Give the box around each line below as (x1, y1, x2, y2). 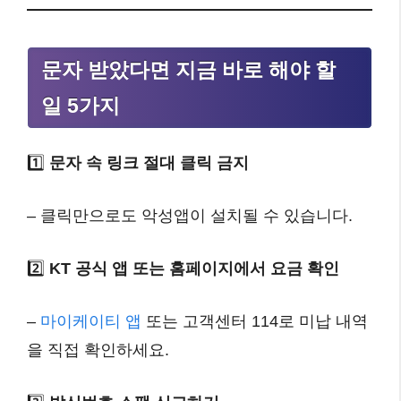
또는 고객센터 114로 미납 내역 (141, 312, 368, 330)
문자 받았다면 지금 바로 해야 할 (41, 57, 336, 81)
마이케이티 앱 (40, 312, 141, 330)
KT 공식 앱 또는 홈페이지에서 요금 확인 (49, 260, 339, 277)
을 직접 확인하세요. (27, 341, 169, 359)
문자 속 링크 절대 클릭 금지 (49, 154, 249, 172)
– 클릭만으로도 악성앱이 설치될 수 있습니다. (27, 207, 353, 225)
